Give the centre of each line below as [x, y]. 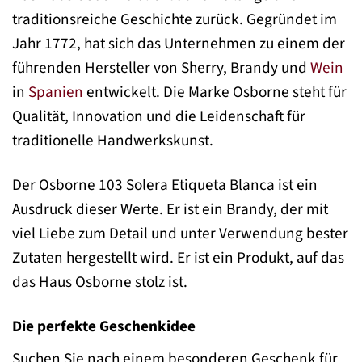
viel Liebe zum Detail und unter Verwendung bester [180, 233]
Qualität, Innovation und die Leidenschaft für [159, 117]
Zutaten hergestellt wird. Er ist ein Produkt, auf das [178, 257]
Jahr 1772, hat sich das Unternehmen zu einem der [179, 44]
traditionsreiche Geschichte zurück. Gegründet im [175, 20]
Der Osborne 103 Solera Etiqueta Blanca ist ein [165, 185]
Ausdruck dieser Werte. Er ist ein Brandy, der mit [170, 209]
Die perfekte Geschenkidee [104, 326]
